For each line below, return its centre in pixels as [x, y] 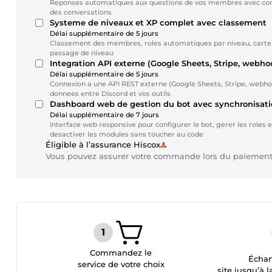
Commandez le [121, 253]
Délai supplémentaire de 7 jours [104, 115]
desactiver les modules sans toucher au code [127, 134]
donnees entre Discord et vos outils [110, 93]
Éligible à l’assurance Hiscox [103, 144]
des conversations [81, 12]
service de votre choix [121, 264]
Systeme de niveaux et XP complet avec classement [158, 22]
